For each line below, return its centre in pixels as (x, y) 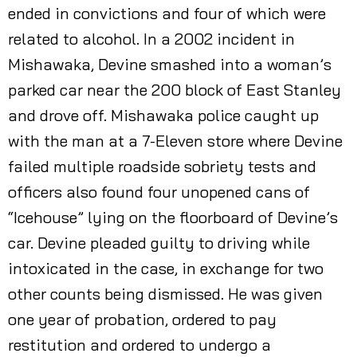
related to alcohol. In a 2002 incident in (151, 39)
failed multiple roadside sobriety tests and (162, 166)
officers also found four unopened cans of (159, 192)
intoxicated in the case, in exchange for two (166, 268)
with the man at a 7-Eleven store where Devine (175, 141)
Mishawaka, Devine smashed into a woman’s (170, 64)
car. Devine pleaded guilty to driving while (159, 243)
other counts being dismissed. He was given (165, 294)
